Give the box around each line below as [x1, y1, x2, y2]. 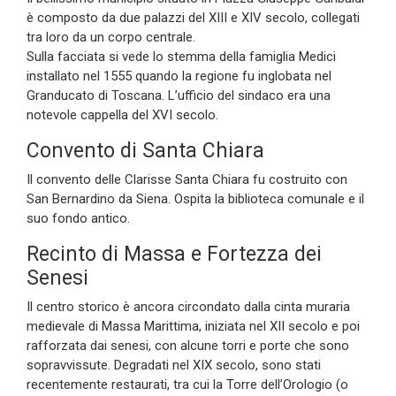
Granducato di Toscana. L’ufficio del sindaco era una [27, 87, 331, 103]
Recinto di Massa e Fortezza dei [27, 241, 322, 266]
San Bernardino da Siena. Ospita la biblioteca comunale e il [27, 190, 364, 207]
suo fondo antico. [27, 209, 130, 226]
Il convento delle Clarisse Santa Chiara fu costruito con [27, 171, 347, 187]
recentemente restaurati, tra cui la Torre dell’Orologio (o [27, 376, 348, 392]
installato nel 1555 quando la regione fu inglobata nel [27, 67, 331, 84]
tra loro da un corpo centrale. [27, 28, 195, 45]
